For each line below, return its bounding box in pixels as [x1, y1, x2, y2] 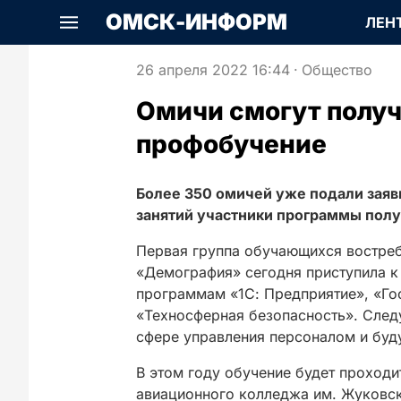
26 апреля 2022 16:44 [136, 61, 290, 79]
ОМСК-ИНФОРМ [106, 9, 287, 35]
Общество [302, 61, 372, 79]
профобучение [136, 129, 327, 159]
